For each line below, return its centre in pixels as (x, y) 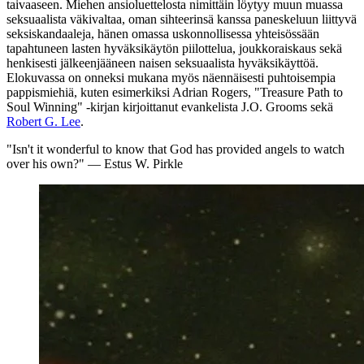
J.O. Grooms (274, 106)
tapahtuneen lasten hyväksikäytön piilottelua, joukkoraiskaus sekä (174, 48)
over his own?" (45, 163)
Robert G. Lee (43, 121)
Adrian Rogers (210, 92)
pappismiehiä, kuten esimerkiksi (89, 92)
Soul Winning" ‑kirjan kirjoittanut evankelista (124, 106)
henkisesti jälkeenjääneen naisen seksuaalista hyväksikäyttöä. (162, 63)
